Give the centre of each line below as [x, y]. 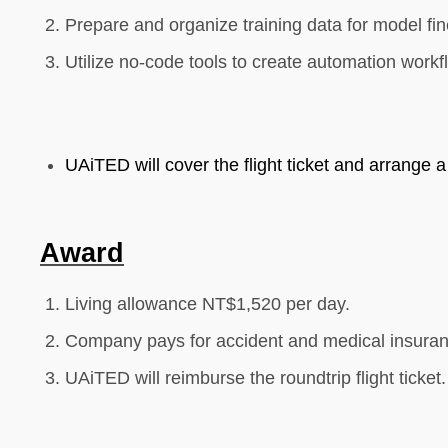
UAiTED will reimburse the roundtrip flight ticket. [255, 378]
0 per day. [310, 304]
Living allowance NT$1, [158, 304]
